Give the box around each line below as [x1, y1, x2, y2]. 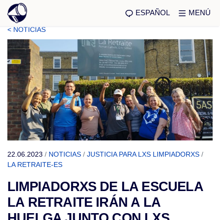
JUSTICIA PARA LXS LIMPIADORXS [87, 150, 199, 158]
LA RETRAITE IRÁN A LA [7, 195, 160, 210]
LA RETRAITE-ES [7, 161, 62, 168]
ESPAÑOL [136, 8, 170, 17]
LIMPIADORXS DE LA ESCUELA [7, 179, 203, 194]
